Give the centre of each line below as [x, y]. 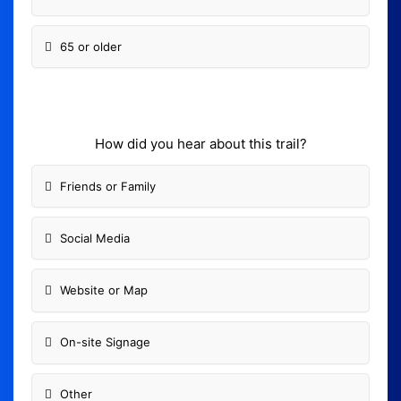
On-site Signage [105, 342]
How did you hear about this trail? [200, 144]
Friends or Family [107, 186]
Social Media [94, 238]
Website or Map [103, 290]
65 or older [90, 46]
